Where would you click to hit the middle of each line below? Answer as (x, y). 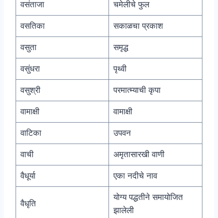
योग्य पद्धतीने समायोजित (148, 197)
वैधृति (28, 204)
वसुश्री (30, 90)
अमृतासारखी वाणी (139, 154)
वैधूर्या (28, 176)
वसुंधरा (30, 69)
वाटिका (31, 133)
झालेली (123, 210)
